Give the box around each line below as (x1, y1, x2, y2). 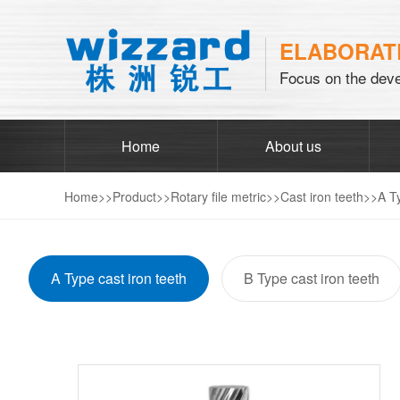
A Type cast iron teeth (50, 267, 187, 288)
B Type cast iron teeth (243, 267, 379, 288)
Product (112, 187, 156, 205)
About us (265, 135, 322, 156)
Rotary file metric (171, 187, 266, 205)
